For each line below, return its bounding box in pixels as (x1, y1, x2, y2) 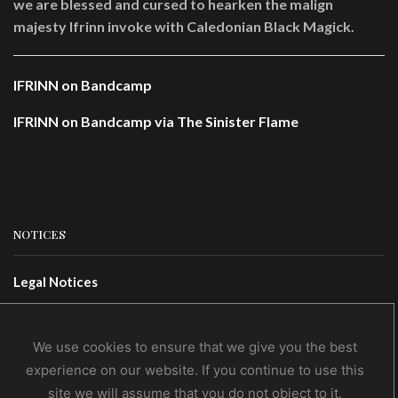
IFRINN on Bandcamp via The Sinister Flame (13, 112, 298, 130)
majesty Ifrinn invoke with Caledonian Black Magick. (13, 17, 354, 35)
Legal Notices (13, 273, 98, 290)
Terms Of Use (13, 303, 97, 320)
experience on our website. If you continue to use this (26, 362, 365, 379)
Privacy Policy (13, 333, 99, 350)
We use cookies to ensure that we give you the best (33, 338, 358, 356)
